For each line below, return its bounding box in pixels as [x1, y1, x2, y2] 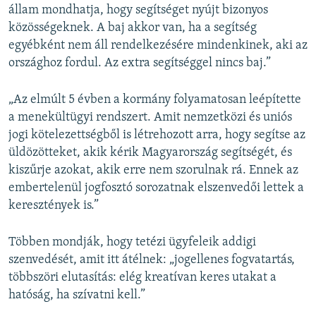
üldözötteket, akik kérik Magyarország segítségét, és [8, 145, 292, 159]
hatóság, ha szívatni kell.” [8, 288, 145, 302]
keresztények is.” [8, 198, 99, 212]
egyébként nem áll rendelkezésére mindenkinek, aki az [8, 38, 308, 52]
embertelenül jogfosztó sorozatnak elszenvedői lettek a [8, 181, 304, 195]
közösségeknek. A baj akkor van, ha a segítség [8, 20, 257, 35]
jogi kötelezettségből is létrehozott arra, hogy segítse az [8, 128, 305, 142]
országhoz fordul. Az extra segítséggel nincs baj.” [8, 56, 271, 70]
